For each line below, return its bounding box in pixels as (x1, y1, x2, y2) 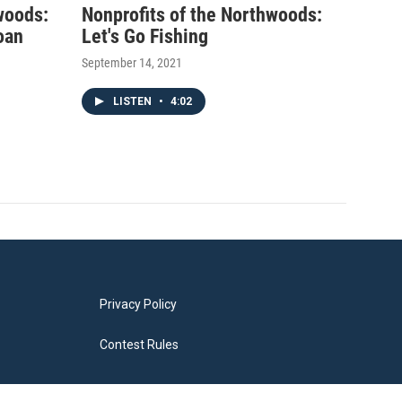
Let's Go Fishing (82, 25, 208, 48)
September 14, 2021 (82, 56, 182, 71)
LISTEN (113, 95, 154, 109)
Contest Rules (99, 337, 179, 353)
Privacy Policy (99, 297, 177, 312)
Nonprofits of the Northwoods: (82, 4, 322, 27)
